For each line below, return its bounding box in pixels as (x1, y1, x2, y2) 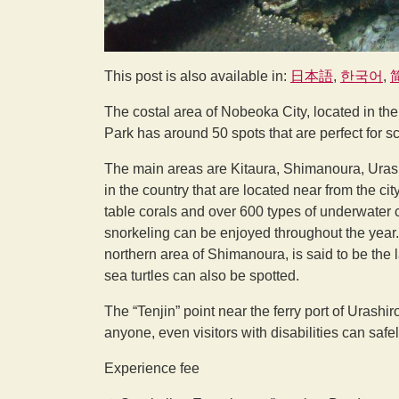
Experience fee (104, 361, 199, 377)
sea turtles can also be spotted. (104, 268, 299, 284)
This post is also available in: (104, 69, 290, 85)
